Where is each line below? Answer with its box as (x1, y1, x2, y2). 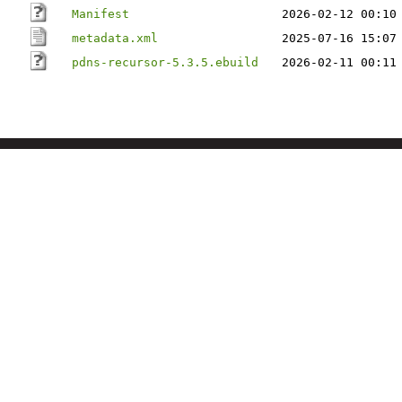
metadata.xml (72, 31, 158, 45)
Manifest (72, 7, 129, 21)
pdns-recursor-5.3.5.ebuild (72, 56, 258, 69)
